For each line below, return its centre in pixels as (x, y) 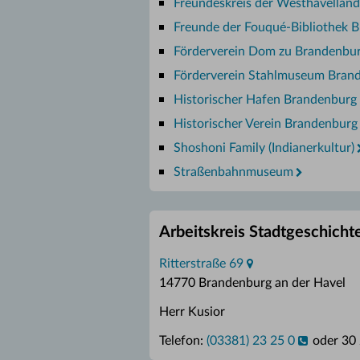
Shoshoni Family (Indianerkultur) (264, 148)
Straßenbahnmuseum (233, 172)
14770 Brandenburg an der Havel (252, 283)
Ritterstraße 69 (201, 264)
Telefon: (183, 341)
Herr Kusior (192, 312)
